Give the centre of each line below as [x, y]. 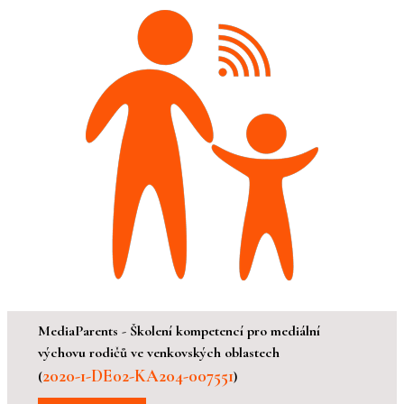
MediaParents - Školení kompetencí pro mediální [179, 331]
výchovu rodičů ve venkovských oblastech [159, 353]
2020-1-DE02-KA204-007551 [138, 376]
